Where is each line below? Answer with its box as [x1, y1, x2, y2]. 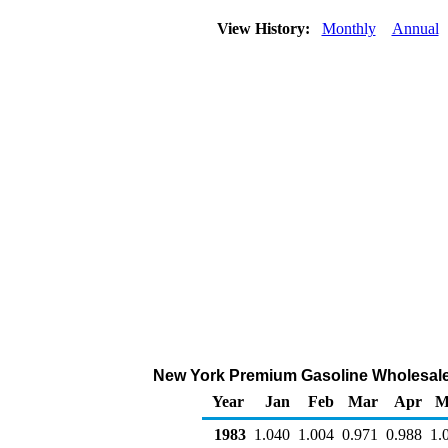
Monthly [321, 20, 376, 37]
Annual [391, 20, 439, 37]
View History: [212, 20, 318, 37]
